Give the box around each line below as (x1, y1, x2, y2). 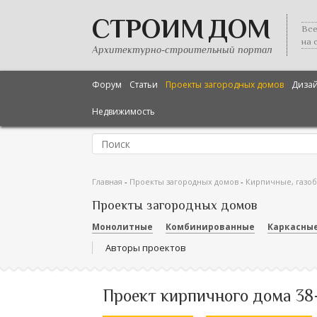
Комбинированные (166, 221, 255, 233)
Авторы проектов (105, 241, 186, 254)
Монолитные (92, 221, 153, 233)
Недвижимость (92, 105, 155, 117)
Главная (92, 176, 122, 187)
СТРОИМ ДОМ (92, 13, 270, 43)
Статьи (129, 79, 158, 91)
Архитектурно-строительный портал (92, 44, 272, 55)
